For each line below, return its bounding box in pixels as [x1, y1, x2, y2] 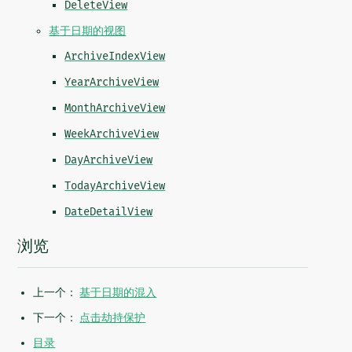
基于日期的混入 [79, 286, 157, 299]
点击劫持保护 [79, 311, 146, 324]
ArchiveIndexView [64, 49, 166, 64]
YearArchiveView [64, 75, 159, 90]
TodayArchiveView [64, 179, 166, 193]
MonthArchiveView [64, 101, 166, 115]
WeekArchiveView [64, 127, 159, 141]
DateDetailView [64, 205, 153, 219]
